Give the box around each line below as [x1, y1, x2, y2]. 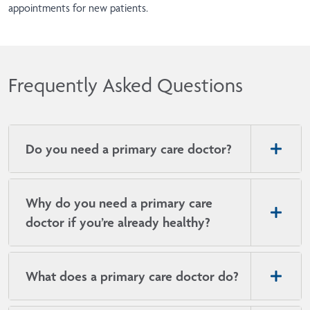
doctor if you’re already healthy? [26, 214, 210, 231]
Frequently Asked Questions [8, 73, 243, 98]
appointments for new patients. [8, 1, 148, 15]
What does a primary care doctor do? [26, 268, 239, 285]
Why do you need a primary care [26, 194, 212, 212]
